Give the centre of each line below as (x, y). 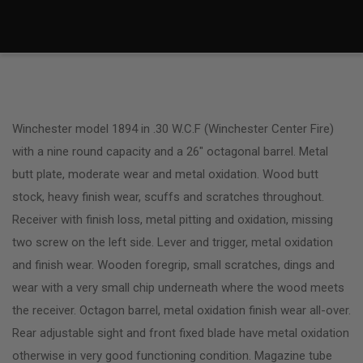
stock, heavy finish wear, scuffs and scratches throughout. (168, 196)
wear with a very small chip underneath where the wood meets (178, 287)
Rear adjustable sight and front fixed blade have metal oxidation (181, 333)
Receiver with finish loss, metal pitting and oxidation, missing (173, 219)
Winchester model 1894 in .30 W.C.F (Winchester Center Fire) (173, 128)
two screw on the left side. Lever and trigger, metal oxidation (173, 242)
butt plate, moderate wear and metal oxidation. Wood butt (165, 174)
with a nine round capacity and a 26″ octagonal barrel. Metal (170, 151)
